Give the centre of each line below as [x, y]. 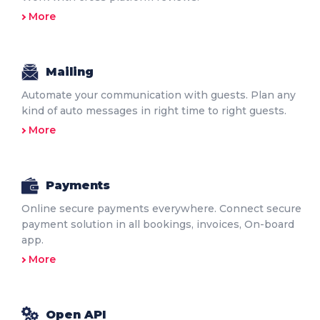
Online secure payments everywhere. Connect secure [161, 209]
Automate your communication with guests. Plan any [159, 95]
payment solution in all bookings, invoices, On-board [158, 225]
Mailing [70, 72]
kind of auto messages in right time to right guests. [154, 111]
